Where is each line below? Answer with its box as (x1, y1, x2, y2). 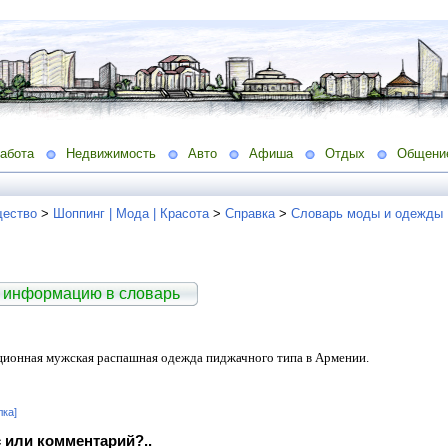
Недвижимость (66, 145, 156, 161)
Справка (225, 205, 275, 221)
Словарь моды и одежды (291, 205, 443, 221)
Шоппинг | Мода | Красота (53, 205, 209, 221)
